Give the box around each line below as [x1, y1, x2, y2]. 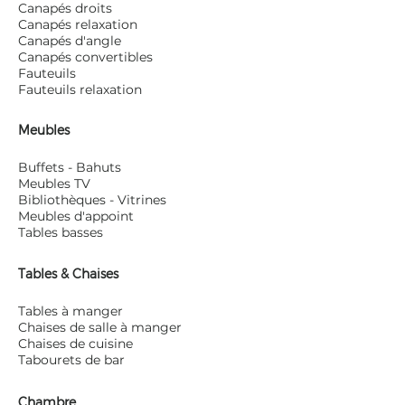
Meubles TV [18, 175, 90, 192]
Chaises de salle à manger [18, 319, 182, 335]
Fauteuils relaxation [18, 81, 142, 98]
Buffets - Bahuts [18, 159, 121, 175]
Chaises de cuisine [18, 335, 133, 352]
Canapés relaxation [18, 16, 137, 33]
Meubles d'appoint [18, 208, 134, 224]
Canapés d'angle [18, 33, 121, 49]
